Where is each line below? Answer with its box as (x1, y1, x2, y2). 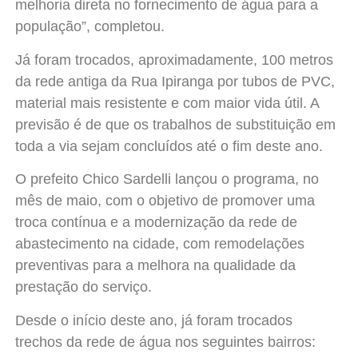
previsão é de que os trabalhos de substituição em (14, 116, 336, 133)
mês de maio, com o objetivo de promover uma (14, 193, 315, 209)
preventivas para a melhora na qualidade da (14, 257, 296, 274)
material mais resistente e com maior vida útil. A (14, 94, 319, 111)
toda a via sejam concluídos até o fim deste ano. (14, 137, 323, 154)
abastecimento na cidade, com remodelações (14, 236, 304, 253)
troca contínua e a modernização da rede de (14, 214, 297, 231)
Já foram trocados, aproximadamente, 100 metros (14, 51, 333, 68)
